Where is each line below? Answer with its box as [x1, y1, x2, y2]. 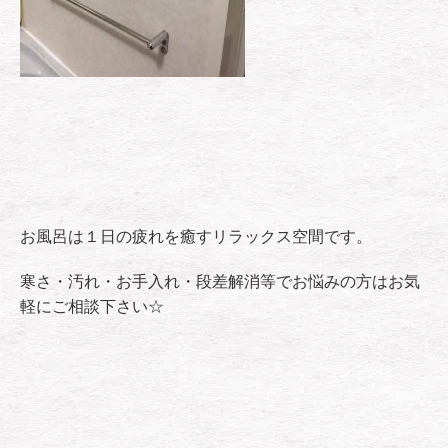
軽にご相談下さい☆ [20, 298, 164, 315]
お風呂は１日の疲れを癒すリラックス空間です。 [20, 228, 372, 245]
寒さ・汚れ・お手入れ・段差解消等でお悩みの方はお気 [20, 273, 420, 290]
